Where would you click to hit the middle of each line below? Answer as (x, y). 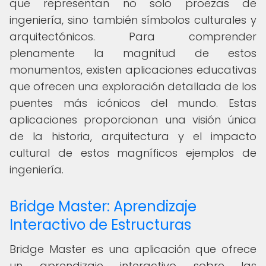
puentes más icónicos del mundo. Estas (133, 103)
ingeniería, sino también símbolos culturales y (133, 20)
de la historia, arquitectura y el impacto (133, 136)
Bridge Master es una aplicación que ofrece (133, 249)
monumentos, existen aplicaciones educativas (133, 70)
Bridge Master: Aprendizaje (103, 206)
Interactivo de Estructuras (100, 225)
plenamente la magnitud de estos (133, 53)
